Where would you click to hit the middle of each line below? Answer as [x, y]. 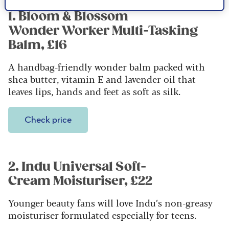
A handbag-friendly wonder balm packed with [107, 67]
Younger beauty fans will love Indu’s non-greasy [110, 203]
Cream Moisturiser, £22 [80, 181]
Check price [48, 120]
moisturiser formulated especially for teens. [104, 215]
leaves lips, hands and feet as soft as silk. [96, 91]
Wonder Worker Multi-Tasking [103, 31]
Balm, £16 [38, 45]
